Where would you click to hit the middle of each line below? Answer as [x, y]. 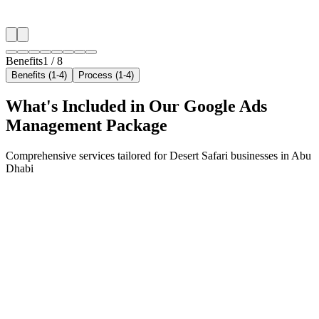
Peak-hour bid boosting [138, 20]
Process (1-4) [106, 75]
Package [135, 125]
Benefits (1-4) [39, 75]
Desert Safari [199, 155]
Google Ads [225, 106]
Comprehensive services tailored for [88, 155]
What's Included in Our [95, 106]
